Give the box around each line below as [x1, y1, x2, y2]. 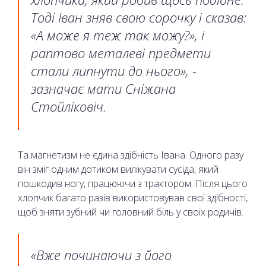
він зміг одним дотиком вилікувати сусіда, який [18, 162, 218, 176]
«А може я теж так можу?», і [31, 26, 204, 44]
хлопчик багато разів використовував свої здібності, [18, 191, 248, 204]
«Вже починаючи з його [31, 245, 172, 264]
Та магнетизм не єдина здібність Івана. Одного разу [18, 148, 243, 161]
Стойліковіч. [31, 97, 106, 115]
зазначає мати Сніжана [31, 79, 176, 97]
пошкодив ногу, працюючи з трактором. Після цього [18, 176, 248, 190]
